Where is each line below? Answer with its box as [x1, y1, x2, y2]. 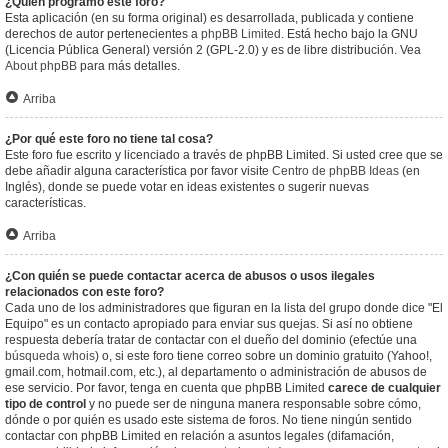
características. [5, 196, 86, 210]
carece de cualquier [328, 381, 441, 395]
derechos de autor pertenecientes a [5, 27, 201, 41]
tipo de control [5, 397, 86, 411]
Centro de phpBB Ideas [272, 164, 399, 178]
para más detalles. [77, 59, 180, 73]
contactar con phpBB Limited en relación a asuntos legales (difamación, [5, 429, 394, 443]
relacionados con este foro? [5, 285, 164, 299]
